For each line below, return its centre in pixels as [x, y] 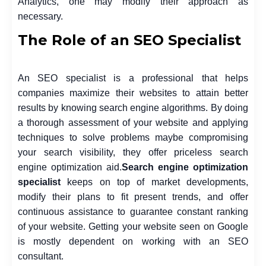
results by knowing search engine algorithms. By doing [133, 107]
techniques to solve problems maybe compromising [133, 137]
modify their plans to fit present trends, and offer [133, 197]
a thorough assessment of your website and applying [133, 122]
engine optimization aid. [70, 167]
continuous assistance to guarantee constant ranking [133, 211]
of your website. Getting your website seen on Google [133, 226]
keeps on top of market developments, [154, 182]
